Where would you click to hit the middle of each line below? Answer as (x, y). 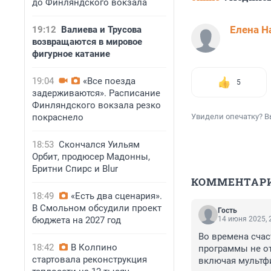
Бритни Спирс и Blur (75, 169)
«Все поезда (109, 81)
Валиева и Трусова (101, 30)
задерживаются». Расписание (96, 93)
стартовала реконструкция (90, 260)
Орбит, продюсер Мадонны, (91, 157)
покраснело (58, 117)
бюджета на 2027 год (77, 220)
